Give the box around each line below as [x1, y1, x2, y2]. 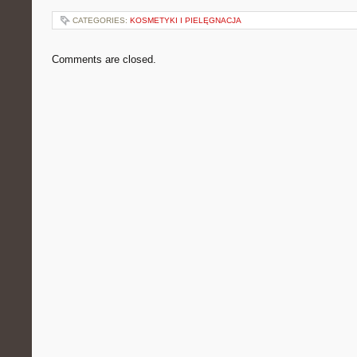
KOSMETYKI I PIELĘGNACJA [130, 16, 241, 25]
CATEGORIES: [73, 16, 130, 25]
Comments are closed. [52, 53, 156, 65]
